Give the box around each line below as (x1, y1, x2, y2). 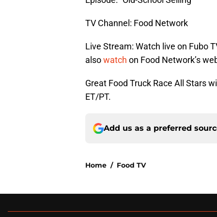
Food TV (117, 161, 146, 170)
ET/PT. (85, 92, 111, 102)
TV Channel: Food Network (85, 18, 188, 29)
